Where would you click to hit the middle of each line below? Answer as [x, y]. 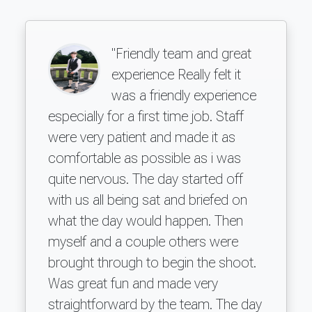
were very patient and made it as [142, 137]
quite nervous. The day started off [146, 179]
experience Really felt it [176, 74]
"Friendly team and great [181, 53]
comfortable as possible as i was [145, 158]
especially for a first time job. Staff [146, 116]
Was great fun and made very [133, 283]
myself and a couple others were [143, 241]
